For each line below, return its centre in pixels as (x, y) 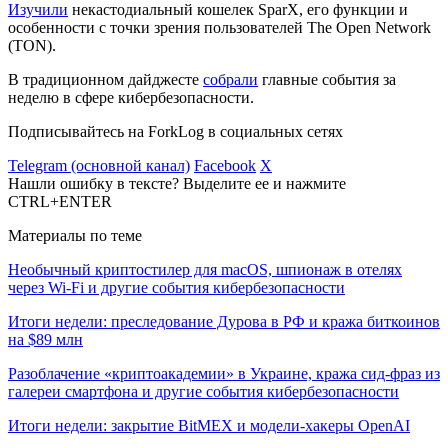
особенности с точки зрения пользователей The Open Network (219, 28)
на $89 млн (45, 340)
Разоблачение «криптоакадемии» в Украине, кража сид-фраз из (224, 374)
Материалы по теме (75, 236)
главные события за (327, 80)
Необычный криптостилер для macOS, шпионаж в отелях (205, 270)
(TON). (32, 46)
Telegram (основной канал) (99, 166)
